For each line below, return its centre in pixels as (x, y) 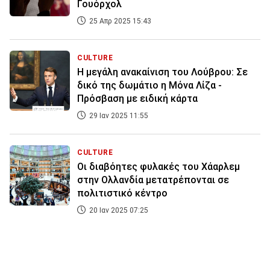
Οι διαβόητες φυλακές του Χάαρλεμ (159, 167)
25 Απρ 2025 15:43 (119, 21)
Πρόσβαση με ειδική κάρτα (137, 99)
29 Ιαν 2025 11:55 (118, 116)
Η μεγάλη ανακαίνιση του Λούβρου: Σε (162, 72)
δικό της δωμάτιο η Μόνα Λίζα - (149, 86)
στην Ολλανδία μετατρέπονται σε (153, 180)
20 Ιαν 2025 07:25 (118, 211)
